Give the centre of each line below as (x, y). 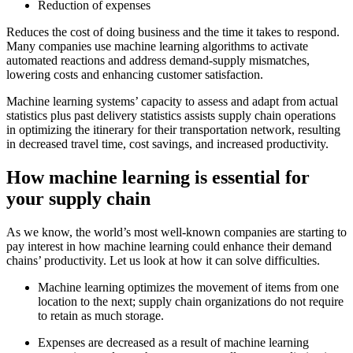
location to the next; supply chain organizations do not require (191, 302)
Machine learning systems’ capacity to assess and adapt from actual (172, 102)
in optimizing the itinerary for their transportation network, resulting (173, 130)
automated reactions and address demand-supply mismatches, (158, 61)
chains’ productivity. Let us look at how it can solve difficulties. (163, 261)
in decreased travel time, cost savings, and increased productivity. (167, 144)
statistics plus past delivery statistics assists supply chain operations (171, 116)
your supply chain (78, 199)
